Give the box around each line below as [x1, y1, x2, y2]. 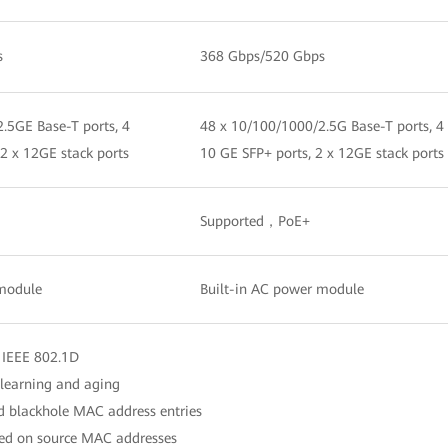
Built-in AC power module [200, 280, 364, 297]
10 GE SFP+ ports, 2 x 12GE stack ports [200, 144, 444, 161]
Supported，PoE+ [200, 212, 310, 229]
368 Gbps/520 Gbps [200, 47, 325, 64]
